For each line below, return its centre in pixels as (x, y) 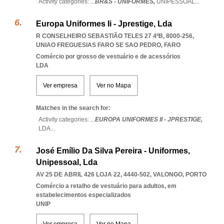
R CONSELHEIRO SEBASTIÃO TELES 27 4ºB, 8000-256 (114, 36)
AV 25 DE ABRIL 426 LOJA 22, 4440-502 (93, 174)
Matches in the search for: (73, 108)
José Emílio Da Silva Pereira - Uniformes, (113, 151)
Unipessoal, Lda (67, 162)
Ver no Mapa (114, 85)
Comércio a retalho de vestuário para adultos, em (106, 186)
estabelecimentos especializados (83, 195)
